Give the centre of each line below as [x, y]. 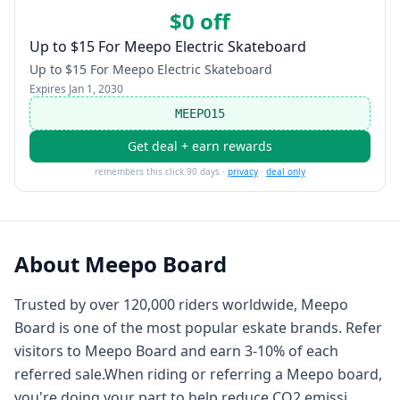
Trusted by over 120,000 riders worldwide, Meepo [181, 304]
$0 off [200, 21]
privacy [243, 171]
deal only [286, 171]
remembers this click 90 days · [160, 171]
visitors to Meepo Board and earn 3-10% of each [176, 351]
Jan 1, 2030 [96, 89]
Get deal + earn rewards [200, 146]
